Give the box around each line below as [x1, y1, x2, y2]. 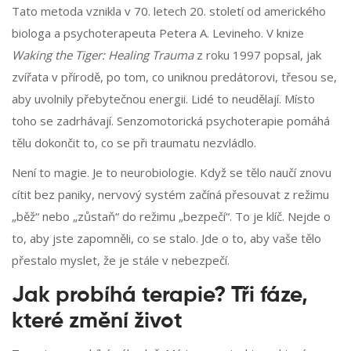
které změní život [12, 310, 183, 333]
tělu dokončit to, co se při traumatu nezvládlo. [12, 135, 256, 151]
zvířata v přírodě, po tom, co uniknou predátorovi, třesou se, [12, 69, 337, 85]
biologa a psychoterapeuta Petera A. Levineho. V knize [12, 25, 304, 42]
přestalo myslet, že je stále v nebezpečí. [12, 252, 230, 269]
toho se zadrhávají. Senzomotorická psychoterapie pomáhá [12, 113, 330, 129]
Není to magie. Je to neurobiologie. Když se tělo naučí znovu [12, 165, 331, 181]
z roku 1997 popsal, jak [194, 47, 321, 63]
